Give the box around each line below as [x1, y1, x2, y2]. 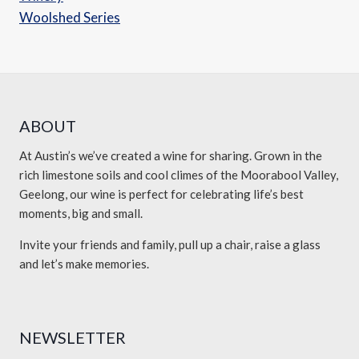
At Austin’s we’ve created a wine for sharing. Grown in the [19, 148, 322, 163]
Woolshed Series [19, 9, 120, 26]
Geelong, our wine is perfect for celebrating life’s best [19, 187, 304, 202]
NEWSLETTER [19, 328, 126, 348]
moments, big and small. [19, 206, 143, 221]
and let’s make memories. [19, 256, 149, 272]
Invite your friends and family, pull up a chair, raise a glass [19, 237, 321, 252]
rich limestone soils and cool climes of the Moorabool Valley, [19, 167, 338, 183]
